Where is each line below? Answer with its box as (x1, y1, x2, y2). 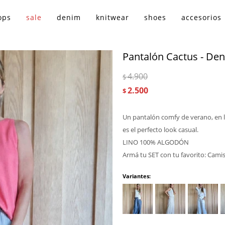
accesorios (181, 13, 222, 22)
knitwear (96, 13, 130, 22)
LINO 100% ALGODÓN (123, 138, 189, 147)
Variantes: (123, 172, 151, 180)
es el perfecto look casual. (123, 125, 198, 134)
